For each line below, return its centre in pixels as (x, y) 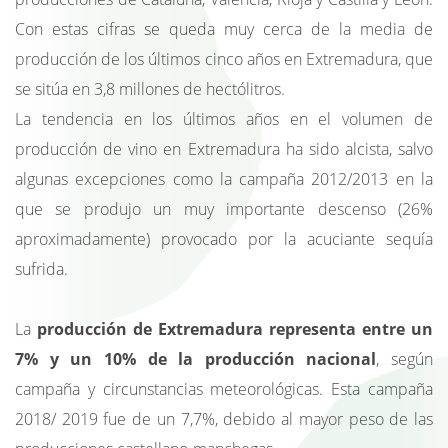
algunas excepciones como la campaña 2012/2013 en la (224, 178)
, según (404, 358)
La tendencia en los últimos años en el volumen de (224, 118)
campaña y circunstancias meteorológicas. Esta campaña (224, 388)
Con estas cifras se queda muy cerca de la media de (224, 28)
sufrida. (41, 268)
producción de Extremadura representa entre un (235, 328)
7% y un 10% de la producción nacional (196, 358)
